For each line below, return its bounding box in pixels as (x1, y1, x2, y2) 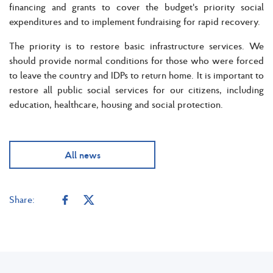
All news (64, 148, 101, 161)
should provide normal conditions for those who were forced (9, 54, 264, 66)
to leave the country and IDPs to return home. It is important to (9, 68, 264, 81)
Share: (9, 193, 35, 206)
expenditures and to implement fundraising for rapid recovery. (9, 15, 260, 27)
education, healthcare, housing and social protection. (9, 97, 223, 110)
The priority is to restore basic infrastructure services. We (9, 39, 264, 52)
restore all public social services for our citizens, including (9, 83, 264, 96)
